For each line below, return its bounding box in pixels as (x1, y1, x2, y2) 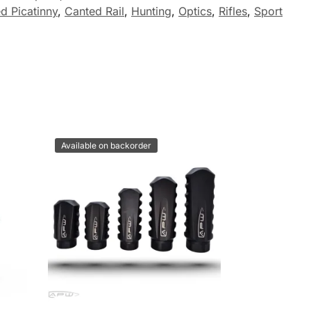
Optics (178, 3, 212, 18)
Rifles (219, 3, 247, 18)
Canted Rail (65, 3, 124, 18)
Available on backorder (61, 140, 152, 151)
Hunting (131, 3, 171, 18)
